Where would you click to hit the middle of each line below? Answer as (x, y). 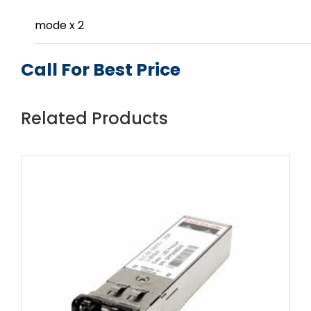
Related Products (94, 118)
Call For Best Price (101, 70)
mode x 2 (59, 25)
